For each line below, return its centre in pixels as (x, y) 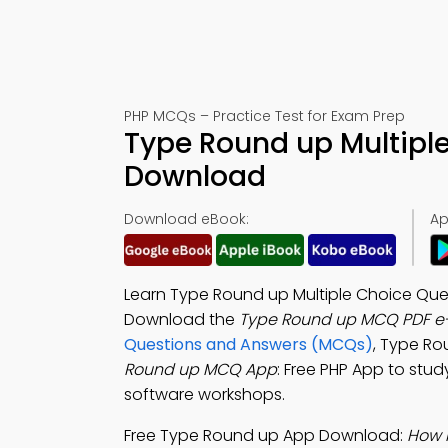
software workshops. (204, 394)
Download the (181, 319)
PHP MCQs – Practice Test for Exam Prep (264, 116)
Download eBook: (186, 219)
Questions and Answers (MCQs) (248, 344)
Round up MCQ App (200, 369)
